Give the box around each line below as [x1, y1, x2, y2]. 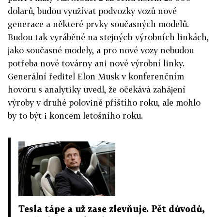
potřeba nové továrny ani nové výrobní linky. [8, 58, 185, 68]
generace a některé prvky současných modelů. [8, 19, 189, 29]
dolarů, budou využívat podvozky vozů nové [8, 6, 177, 16]
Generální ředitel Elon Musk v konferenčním [8, 71, 184, 81]
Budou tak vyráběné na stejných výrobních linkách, [8, 32, 209, 42]
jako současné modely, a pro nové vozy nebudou [8, 45, 194, 55]
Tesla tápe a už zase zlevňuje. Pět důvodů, [18, 205, 204, 214]
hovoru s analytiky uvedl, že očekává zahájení [8, 84, 186, 94]
